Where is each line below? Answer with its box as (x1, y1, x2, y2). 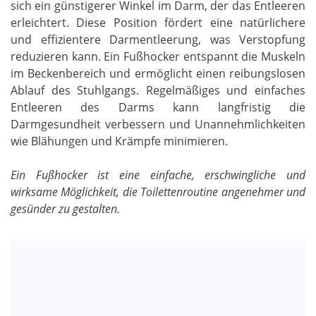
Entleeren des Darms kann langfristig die (11, 99, 305, 115)
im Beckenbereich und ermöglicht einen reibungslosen (11, 65, 305, 81)
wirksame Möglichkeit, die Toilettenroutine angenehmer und (11, 183, 305, 200)
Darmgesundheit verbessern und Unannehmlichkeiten (11, 116, 305, 132)
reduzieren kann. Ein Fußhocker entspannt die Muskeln (11, 48, 305, 64)
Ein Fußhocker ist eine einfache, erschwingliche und (11, 166, 305, 183)
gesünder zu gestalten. (11, 200, 120, 217)
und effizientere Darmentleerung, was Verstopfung (11, 31, 305, 47)
